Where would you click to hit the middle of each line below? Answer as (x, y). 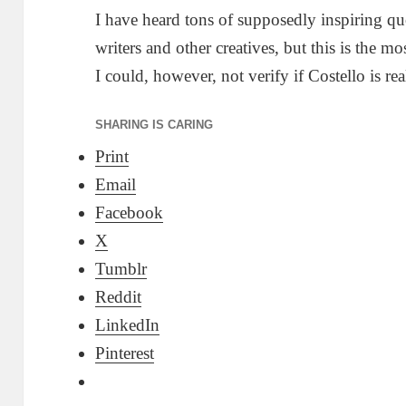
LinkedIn (128, 325)
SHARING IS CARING (155, 125)
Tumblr (121, 269)
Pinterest (125, 353)
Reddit (119, 297)
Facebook (130, 213)
